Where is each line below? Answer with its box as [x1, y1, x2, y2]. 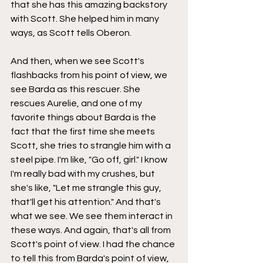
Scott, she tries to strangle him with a [11, 140, 173, 150]
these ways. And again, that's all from [11, 225, 173, 235]
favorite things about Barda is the [11, 112, 158, 122]
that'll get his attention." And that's [11, 197, 163, 207]
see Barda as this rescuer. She [11, 84, 142, 94]
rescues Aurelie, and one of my [11, 98, 144, 108]
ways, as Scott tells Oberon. [11, 28, 131, 38]
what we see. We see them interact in [11, 211, 174, 221]
